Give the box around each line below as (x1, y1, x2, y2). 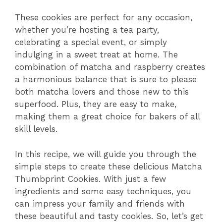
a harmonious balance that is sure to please (15, 74, 197, 84)
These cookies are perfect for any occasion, (15, 12, 192, 22)
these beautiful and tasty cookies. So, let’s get (15, 211, 203, 221)
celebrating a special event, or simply (15, 37, 167, 47)
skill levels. (15, 124, 57, 134)
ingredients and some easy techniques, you (15, 186, 191, 196)
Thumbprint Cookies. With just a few (15, 173, 166, 184)
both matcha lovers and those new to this (15, 87, 189, 97)
